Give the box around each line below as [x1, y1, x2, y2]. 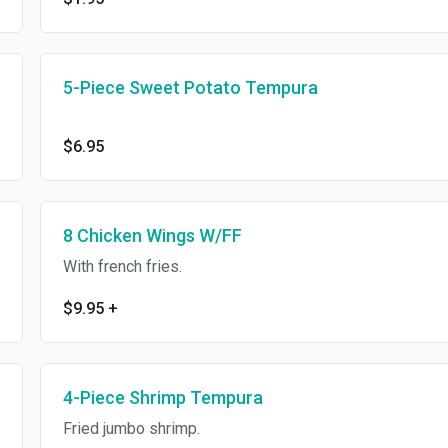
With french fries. [62, 257, 182, 276]
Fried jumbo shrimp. [62, 419, 200, 438]
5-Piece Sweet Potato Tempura [62, 77, 318, 98]
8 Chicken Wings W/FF [62, 225, 242, 246]
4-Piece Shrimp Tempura [62, 387, 263, 408]
